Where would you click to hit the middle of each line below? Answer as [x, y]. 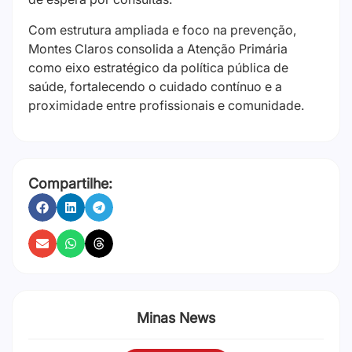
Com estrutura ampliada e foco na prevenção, [162, 29]
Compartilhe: [70, 184]
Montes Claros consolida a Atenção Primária [158, 48]
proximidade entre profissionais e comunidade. [166, 105]
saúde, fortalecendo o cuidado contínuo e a [155, 86]
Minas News [176, 318]
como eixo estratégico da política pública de [158, 67]
